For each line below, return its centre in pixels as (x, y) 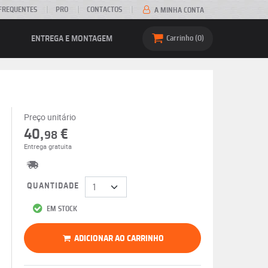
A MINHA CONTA (178, 10)
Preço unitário (50, 117)
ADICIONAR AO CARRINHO (119, 238)
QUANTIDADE (53, 186)
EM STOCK (61, 209)
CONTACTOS (105, 10)
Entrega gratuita (48, 146)
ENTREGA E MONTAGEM (72, 39)
